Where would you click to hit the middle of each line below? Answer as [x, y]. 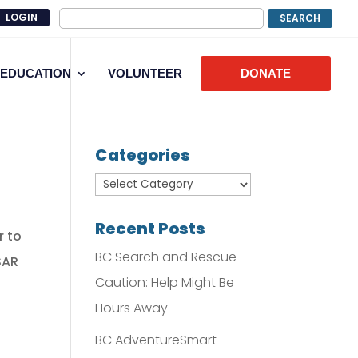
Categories [143, 155]
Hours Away [132, 308]
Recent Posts [151, 229]
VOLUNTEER [145, 73]
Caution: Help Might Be [165, 282]
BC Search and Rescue [166, 257]
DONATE [266, 73]
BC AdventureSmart [156, 340]
